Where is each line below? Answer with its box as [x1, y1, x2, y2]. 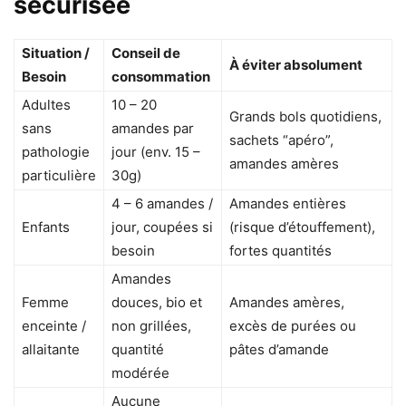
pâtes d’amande [229, 340, 329, 358]
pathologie [22, 142, 90, 160]
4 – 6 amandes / [111, 194, 213, 212]
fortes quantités [229, 241, 332, 259]
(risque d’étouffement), [229, 217, 375, 236]
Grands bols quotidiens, [229, 107, 382, 125]
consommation [111, 67, 210, 85]
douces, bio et [111, 293, 202, 311]
